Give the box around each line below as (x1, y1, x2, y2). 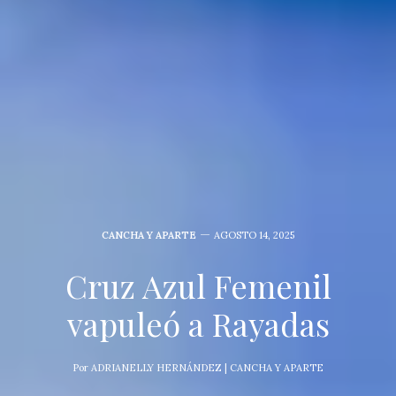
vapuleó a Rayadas (66, 302, 330, 346)
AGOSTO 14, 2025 (214, 229, 294, 242)
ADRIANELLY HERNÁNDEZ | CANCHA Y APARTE (91, 362, 324, 375)
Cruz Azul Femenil (65, 264, 331, 308)
